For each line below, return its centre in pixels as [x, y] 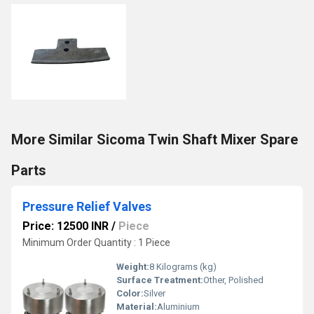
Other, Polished [233, 280]
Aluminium [178, 307]
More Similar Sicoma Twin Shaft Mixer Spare [155, 139]
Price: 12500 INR [66, 226]
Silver [155, 293]
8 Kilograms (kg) [183, 267]
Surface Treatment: [160, 280]
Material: [137, 307]
